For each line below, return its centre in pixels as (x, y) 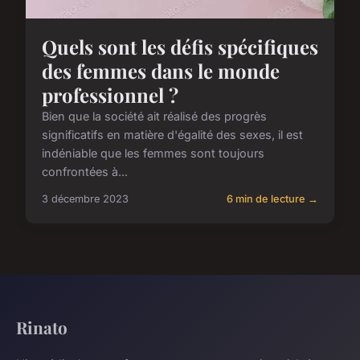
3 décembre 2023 (85, 199)
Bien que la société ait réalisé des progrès (154, 117)
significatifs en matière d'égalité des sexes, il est (172, 135)
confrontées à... (85, 172)
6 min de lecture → (272, 199)
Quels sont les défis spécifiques (180, 47)
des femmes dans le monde (161, 71)
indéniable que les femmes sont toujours (153, 153)
